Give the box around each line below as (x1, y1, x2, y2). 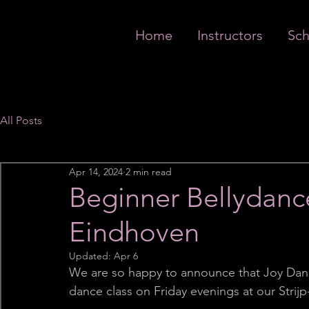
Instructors (197, 27, 263, 43)
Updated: (69, 250, 114, 262)
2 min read (126, 165, 172, 178)
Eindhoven (69, 215, 199, 248)
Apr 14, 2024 (69, 165, 123, 178)
